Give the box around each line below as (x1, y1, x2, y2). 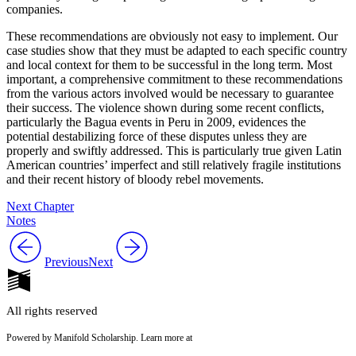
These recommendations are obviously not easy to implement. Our (6, 29, 338, 44)
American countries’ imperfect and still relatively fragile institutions (6, 158, 341, 172)
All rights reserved (6, 304, 98, 318)
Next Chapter (6, 199, 74, 214)
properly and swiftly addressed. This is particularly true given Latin (6, 144, 342, 158)
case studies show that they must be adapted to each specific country (6, 44, 347, 58)
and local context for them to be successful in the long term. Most (6, 58, 332, 72)
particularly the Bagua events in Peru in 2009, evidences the (6, 115, 306, 130)
